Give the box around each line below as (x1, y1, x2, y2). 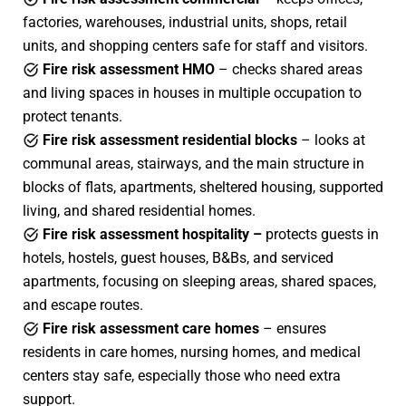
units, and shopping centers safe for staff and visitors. (23, 36, 368, 54)
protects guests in (262, 225, 379, 243)
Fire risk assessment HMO (43, 60, 215, 78)
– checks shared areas (215, 60, 362, 78)
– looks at (297, 130, 365, 149)
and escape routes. (23, 295, 143, 314)
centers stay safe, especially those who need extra (23, 366, 341, 384)
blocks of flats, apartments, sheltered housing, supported (23, 178, 383, 196)
